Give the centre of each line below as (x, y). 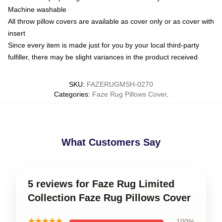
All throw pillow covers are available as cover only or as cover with (111, 21)
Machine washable (37, 9)
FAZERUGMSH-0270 (120, 84)
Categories (71, 94)
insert (17, 33)
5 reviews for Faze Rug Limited (101, 184)
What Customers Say (111, 142)
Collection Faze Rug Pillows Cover (109, 198)
